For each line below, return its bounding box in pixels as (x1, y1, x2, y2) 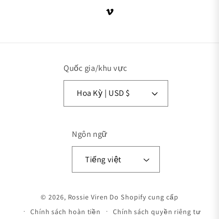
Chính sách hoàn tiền (30, 207, 101, 217)
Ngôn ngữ (72, 129, 108, 140)
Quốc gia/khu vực (64, 62, 128, 73)
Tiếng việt (85, 153, 122, 165)
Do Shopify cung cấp (109, 192, 178, 202)
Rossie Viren (67, 192, 108, 202)
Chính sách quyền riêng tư (112, 207, 201, 217)
